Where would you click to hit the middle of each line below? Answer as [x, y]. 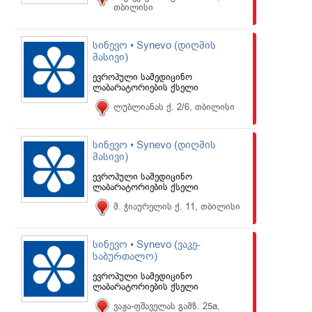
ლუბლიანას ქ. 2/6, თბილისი [174, 107]
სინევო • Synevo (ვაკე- [147, 244]
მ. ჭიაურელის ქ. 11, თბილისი [177, 206]
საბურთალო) [125, 256]
